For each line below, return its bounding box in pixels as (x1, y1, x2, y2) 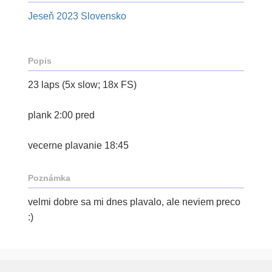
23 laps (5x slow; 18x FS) (28, 80, 137, 90)
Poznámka (28, 173, 70, 183)
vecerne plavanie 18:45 (28, 140, 129, 151)
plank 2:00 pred (28, 110, 95, 120)
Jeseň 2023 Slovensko (28, 11, 126, 21)
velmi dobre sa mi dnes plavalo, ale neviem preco (28, 197, 240, 207)
